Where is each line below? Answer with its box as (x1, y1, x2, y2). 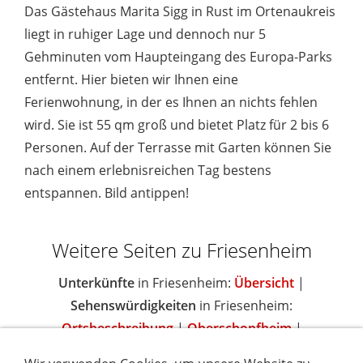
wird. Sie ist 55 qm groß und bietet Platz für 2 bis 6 (24, 115, 329, 134)
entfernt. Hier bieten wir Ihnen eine (24, 70, 238, 88)
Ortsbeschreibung (61, 318, 173, 337)
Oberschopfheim (186, 318, 292, 337)
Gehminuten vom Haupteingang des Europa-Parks (24, 47, 332, 66)
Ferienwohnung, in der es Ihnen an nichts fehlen (24, 92, 318, 111)
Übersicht (234, 273, 294, 292)
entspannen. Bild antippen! (24, 183, 189, 202)
